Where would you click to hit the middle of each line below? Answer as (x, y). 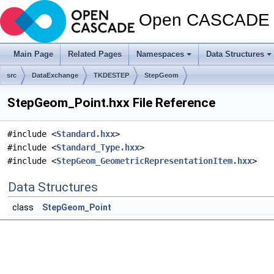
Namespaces (160, 54)
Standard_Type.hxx (98, 147)
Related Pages (95, 54)
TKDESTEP (111, 75)
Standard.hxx (86, 134)
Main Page (33, 54)
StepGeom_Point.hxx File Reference (111, 103)
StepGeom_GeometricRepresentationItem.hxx (154, 161)
